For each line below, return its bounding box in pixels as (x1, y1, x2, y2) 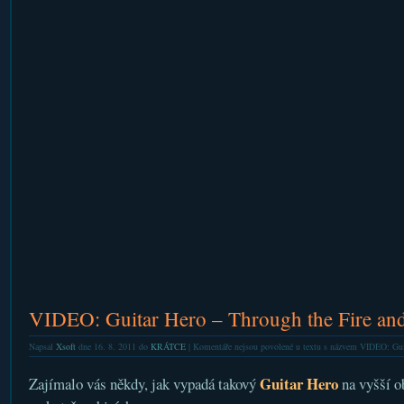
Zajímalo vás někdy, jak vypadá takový (28, 373, 260, 394)
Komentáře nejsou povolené (192, 340, 293, 353)
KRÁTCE (150, 340, 186, 353)
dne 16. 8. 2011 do (75, 340, 151, 353)
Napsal (28, 340, 56, 353)
